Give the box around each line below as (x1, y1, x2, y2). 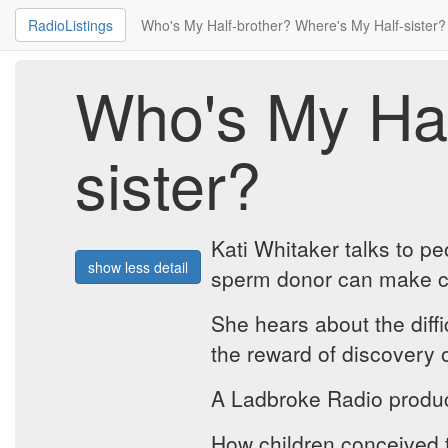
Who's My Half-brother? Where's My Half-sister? (141, 15, 446, 35)
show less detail (88, 256, 188, 277)
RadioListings (28, 15, 113, 35)
